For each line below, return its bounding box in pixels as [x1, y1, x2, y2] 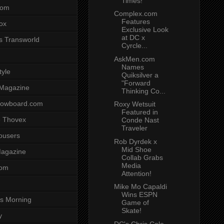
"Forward [121, 78, 150, 87]
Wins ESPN [121, 190, 157, 199]
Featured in [121, 108, 158, 116]
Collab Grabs [121, 153, 163, 161]
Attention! [121, 169, 151, 177]
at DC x [121, 33, 145, 42]
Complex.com [113, 9, 157, 18]
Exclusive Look [121, 25, 168, 34]
